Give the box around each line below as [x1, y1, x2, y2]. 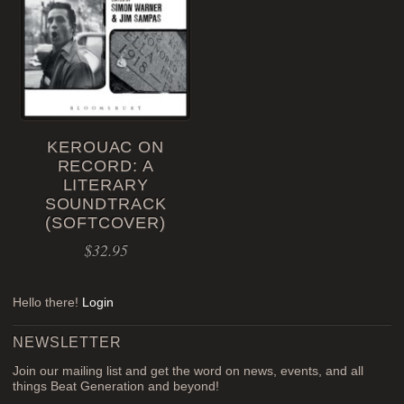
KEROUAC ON [47, 137, 164, 156]
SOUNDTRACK [44, 194, 167, 213]
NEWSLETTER [13, 333, 122, 350]
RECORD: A [57, 156, 154, 175]
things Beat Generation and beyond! [13, 380, 220, 394]
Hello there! [13, 295, 83, 309]
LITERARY [62, 175, 149, 194]
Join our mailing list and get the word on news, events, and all [13, 364, 364, 379]
